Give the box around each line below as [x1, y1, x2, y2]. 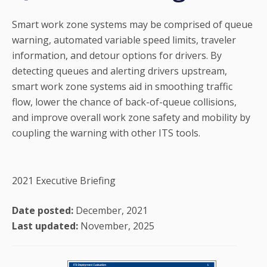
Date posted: [12, 203, 73, 217]
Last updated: [12, 219, 78, 232]
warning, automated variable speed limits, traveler [12, 33, 236, 46]
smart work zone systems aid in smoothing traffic [12, 79, 232, 93]
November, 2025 [78, 219, 154, 232]
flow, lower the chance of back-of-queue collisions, [12, 95, 237, 108]
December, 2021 [73, 203, 148, 217]
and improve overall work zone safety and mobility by [12, 110, 250, 124]
